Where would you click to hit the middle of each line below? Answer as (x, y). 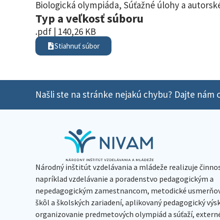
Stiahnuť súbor (77, 46)
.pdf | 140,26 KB (66, 31)
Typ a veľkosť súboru (89, 18)
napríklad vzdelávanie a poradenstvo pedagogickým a (124, 179)
